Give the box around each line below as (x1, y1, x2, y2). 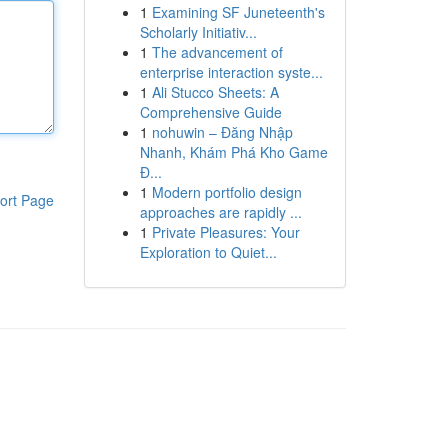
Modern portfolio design (151, 182, 302, 202)
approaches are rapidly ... (139, 202, 302, 222)
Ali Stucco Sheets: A (151, 82, 279, 102)
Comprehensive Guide (139, 102, 282, 122)
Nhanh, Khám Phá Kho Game (139, 142, 328, 162)
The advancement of (151, 42, 283, 62)
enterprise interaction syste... (139, 62, 323, 82)
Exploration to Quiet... (139, 242, 277, 262)
